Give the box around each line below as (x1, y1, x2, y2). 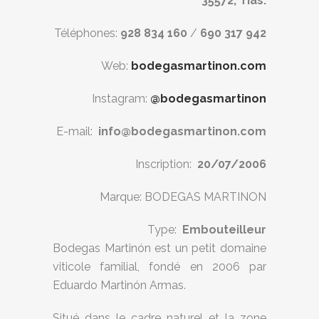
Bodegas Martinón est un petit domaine (53, 241, 266, 255)
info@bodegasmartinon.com (98, 125, 266, 138)
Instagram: (92, 92, 150, 105)
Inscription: (135, 157, 197, 171)
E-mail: (56, 125, 98, 138)
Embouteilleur (182, 223, 266, 236)
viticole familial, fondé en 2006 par (53, 260, 266, 273)
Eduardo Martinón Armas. (53, 278, 186, 292)
